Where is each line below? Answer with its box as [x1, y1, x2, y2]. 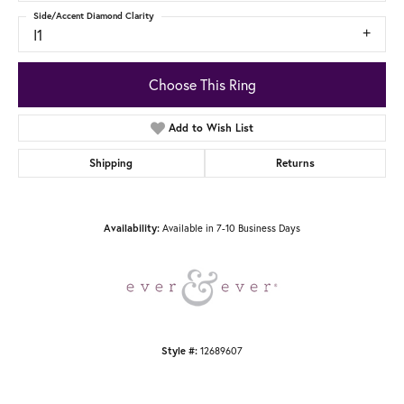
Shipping [89, 155, 133, 170]
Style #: [161, 344, 197, 357]
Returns [275, 155, 315, 170]
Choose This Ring [148, 74, 256, 94]
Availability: [104, 221, 160, 234]
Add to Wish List [169, 120, 254, 134]
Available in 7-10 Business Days [162, 220, 300, 234]
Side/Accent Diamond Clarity [33, 10, 154, 23]
